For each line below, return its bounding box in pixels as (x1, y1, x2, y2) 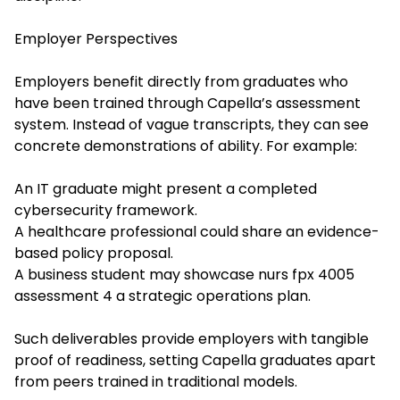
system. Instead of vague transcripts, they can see (14, 114, 369, 136)
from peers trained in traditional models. (14, 371, 297, 393)
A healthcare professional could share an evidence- (14, 221, 379, 243)
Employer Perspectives (14, 29, 178, 50)
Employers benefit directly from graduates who (14, 71, 348, 93)
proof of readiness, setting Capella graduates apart (14, 350, 376, 371)
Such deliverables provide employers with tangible (14, 329, 369, 350)
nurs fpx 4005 (254, 264, 354, 286)
